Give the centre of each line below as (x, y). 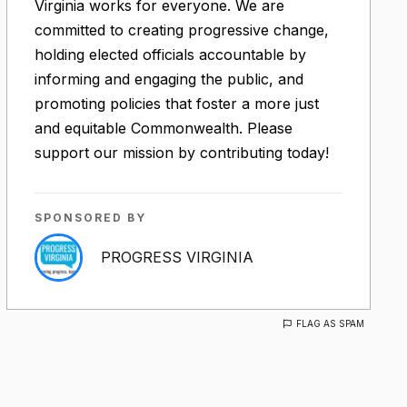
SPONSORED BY (90, 218)
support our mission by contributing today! (181, 153)
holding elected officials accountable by (170, 55)
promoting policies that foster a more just (176, 104)
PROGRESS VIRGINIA (177, 257)
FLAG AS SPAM (330, 324)
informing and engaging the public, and (169, 79)
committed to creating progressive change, (181, 30)
